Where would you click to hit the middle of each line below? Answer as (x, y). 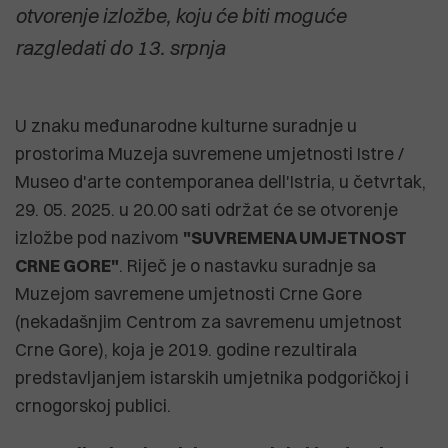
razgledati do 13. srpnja (120, 47)
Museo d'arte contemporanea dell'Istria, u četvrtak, (220, 181)
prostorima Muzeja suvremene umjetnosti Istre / (209, 153)
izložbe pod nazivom (99, 237)
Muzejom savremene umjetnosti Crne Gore (188, 293)
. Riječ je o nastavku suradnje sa (247, 265)
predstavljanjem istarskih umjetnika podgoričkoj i (212, 377)
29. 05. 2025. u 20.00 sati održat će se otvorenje (206, 209)
